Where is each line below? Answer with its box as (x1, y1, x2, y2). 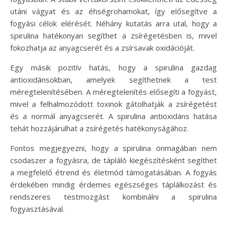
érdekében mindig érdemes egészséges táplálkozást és (10, 179, 217, 190)
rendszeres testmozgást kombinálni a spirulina (10, 191, 217, 202)
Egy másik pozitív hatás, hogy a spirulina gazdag (10, 62, 217, 72)
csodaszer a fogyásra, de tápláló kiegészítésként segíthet (10, 155, 217, 165)
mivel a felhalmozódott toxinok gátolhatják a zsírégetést (10, 98, 217, 109)
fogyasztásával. (10, 203, 64, 214)
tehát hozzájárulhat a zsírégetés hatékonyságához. (10, 123, 188, 133)
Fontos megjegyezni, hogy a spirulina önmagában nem (10, 142, 217, 153)
